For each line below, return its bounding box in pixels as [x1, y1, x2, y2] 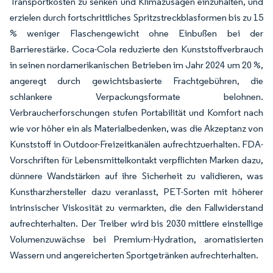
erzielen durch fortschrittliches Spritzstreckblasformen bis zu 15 [10, 12, 263, 23]
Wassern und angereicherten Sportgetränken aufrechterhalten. [10, 249, 258, 261]
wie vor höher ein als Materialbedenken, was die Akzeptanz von [10, 122, 263, 134]
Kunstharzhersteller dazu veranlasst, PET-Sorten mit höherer [10, 186, 263, 197]
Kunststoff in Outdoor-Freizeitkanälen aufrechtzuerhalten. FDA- [10, 138, 263, 150]
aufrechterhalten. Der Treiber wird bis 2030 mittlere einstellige [10, 218, 263, 229]
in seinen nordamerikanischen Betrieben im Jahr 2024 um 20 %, [10, 59, 263, 71]
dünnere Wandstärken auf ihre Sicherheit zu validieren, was [10, 170, 263, 182]
